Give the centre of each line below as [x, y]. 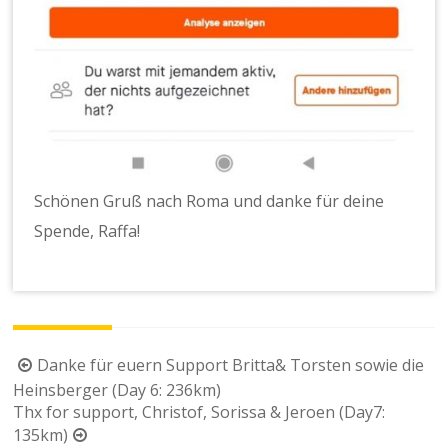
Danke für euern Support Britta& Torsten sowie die [231, 364]
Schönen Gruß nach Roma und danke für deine [209, 201]
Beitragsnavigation [102, 365]
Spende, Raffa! [87, 231]
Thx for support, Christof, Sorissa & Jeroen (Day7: [199, 411]
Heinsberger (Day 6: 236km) [117, 389]
